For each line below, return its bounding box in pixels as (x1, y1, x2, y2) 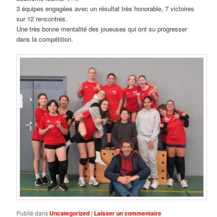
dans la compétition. (16, 34, 74, 44)
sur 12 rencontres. (16, 14, 68, 24)
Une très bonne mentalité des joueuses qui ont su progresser (16, 24, 187, 34)
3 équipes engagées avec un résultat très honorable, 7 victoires (16, 4, 195, 14)
